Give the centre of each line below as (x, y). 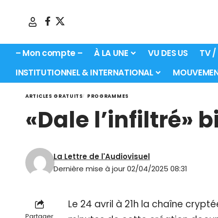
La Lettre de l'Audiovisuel (102, 156)
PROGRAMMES (108, 96)
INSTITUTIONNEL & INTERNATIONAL (84, 73)
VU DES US (168, 53)
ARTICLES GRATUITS (54, 96)
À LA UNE (111, 53)
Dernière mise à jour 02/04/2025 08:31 (121, 168)
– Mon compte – (49, 53)
